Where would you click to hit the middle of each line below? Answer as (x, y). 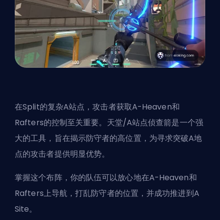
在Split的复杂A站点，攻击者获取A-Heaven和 (97, 107)
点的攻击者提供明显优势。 (62, 154)
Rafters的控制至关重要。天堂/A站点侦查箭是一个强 (109, 123)
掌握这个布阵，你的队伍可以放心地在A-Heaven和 (106, 178)
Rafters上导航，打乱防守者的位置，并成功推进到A (107, 193)
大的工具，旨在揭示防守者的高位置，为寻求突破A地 (109, 138)
